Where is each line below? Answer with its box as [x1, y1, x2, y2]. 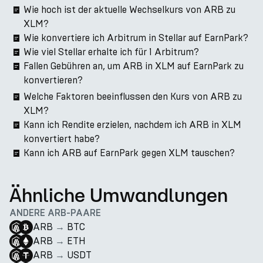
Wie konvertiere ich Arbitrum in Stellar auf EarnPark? [23, 32, 248, 43]
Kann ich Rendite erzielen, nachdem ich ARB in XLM [23, 119, 241, 130]
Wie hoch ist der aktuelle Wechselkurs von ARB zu [23, 4, 235, 15]
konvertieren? [23, 75, 83, 86]
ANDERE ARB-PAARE [9, 208, 101, 218]
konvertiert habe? [23, 133, 100, 144]
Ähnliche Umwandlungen [9, 184, 228, 205]
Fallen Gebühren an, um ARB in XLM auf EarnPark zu [23, 60, 244, 72]
